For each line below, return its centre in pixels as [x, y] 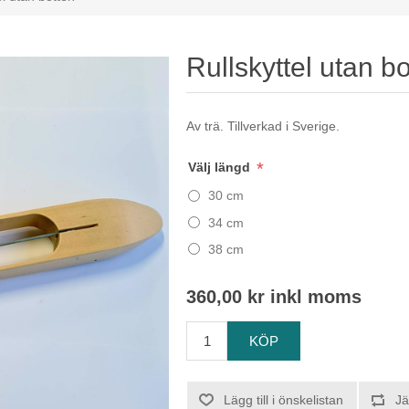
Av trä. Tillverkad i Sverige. [263, 126]
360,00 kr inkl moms [274, 297]
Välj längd [221, 168]
